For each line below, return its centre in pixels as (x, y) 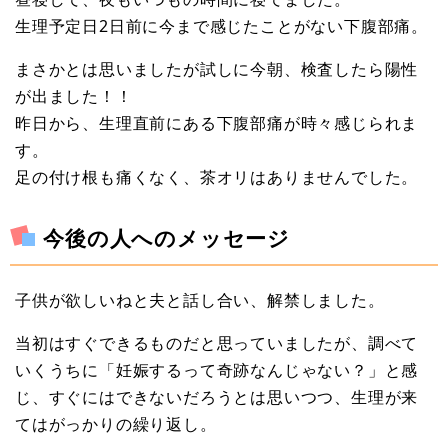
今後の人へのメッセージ (167, 237)
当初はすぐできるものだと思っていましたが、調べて (217, 342)
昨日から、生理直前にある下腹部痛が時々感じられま (217, 123)
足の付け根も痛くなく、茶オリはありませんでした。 (217, 177)
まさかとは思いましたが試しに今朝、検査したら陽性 (217, 69)
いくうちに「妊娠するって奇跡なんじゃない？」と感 (217, 369)
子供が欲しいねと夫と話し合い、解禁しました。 (200, 299)
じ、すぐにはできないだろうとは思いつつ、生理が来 (217, 396)
